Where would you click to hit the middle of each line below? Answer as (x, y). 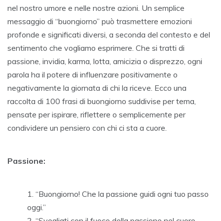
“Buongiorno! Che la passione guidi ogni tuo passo (122, 194)
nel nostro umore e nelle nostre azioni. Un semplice (96, 8)
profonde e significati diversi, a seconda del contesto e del (109, 35)
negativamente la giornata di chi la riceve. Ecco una (97, 88)
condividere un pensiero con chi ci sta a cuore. (87, 128)
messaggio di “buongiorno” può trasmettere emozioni (100, 21)
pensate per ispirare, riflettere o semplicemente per (96, 115)
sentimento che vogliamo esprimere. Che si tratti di (96, 48)
